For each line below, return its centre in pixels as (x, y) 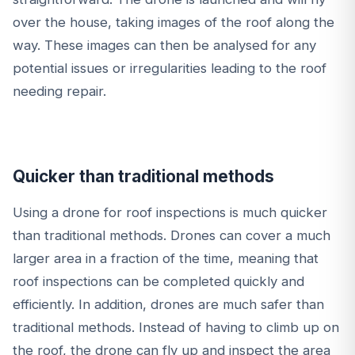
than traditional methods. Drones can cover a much (172, 236)
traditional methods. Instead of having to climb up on (176, 328)
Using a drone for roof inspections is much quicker (170, 213)
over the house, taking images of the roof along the (174, 23)
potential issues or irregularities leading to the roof (170, 69)
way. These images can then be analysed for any (164, 46)
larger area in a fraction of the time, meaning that (166, 259)
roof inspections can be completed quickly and (158, 282)
